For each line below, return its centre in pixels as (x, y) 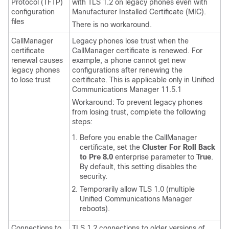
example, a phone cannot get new (129, 60)
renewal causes (37, 60)
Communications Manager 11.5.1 (127, 89)
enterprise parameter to (155, 157)
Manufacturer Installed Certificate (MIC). (139, 12)
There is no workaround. (112, 25)
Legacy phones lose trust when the (130, 41)
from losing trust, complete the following (139, 112)
